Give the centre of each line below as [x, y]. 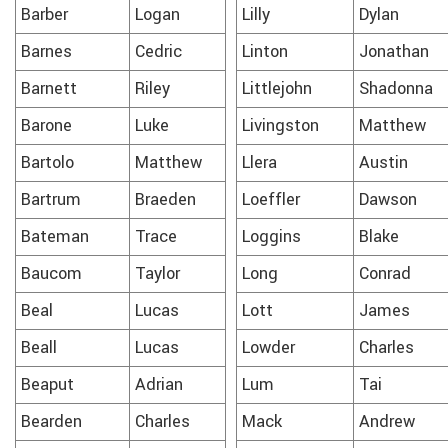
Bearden [51, 421]
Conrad [385, 273]
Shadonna [396, 88]
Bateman [55, 236]
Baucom [51, 273]
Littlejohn [277, 88]
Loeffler [271, 199]
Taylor [157, 273]
